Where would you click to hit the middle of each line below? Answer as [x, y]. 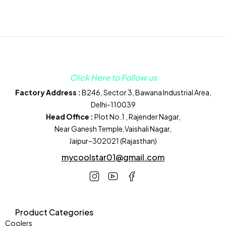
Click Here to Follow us [113, 77]
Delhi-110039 [113, 104]
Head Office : [69, 117]
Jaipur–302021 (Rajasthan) [113, 141]
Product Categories [54, 212]
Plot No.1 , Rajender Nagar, [137, 117]
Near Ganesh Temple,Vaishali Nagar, [113, 129]
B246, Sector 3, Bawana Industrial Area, [146, 92]
